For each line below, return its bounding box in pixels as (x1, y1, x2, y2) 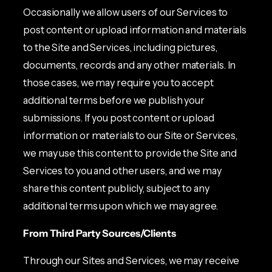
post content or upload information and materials (23, 23, 247, 36)
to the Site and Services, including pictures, (23, 41, 217, 53)
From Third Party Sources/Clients (23, 226, 176, 239)
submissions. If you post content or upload (23, 111, 214, 124)
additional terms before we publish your (23, 93, 205, 106)
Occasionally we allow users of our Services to (23, 5, 228, 18)
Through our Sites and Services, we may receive (23, 254, 240, 267)
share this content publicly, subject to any (23, 182, 209, 194)
